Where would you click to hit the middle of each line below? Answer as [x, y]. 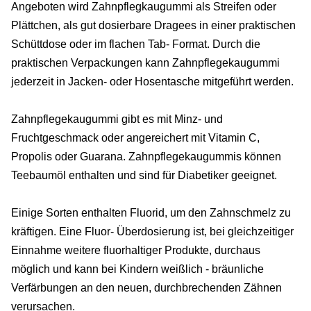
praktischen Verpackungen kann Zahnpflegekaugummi [145, 62]
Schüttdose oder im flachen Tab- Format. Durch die [136, 44]
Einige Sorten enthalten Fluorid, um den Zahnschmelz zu [151, 212]
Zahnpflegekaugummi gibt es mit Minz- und [117, 119]
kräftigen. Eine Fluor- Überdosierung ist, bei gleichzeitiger [152, 231]
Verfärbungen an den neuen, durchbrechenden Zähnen [146, 287]
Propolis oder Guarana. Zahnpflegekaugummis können [146, 156]
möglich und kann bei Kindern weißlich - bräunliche [137, 269]
